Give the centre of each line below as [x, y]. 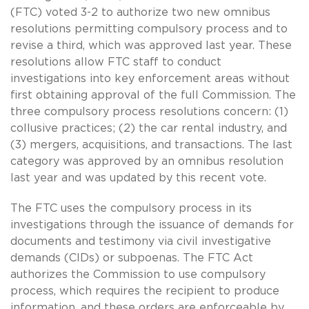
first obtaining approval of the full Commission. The [153, 95]
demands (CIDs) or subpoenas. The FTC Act [132, 258]
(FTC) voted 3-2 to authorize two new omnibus [140, 12]
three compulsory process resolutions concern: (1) [149, 111]
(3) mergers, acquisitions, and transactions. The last [151, 144]
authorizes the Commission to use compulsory [138, 274]
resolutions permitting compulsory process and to [149, 29]
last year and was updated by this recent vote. [138, 178]
